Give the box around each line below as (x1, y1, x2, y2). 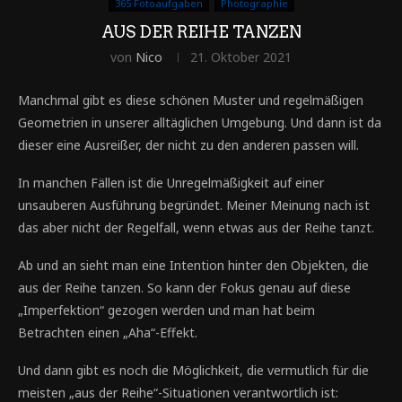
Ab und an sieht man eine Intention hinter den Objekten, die (18, 257, 369, 274)
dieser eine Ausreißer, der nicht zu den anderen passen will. (18, 136, 359, 153)
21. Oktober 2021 (190, 48, 292, 66)
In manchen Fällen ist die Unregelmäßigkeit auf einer (18, 174, 324, 191)
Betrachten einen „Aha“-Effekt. (18, 324, 197, 341)
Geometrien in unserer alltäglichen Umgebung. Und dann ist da (18, 114, 381, 131)
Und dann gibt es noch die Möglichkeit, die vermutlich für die (18, 362, 369, 379)
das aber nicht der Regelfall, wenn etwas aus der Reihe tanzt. (18, 219, 374, 236)
